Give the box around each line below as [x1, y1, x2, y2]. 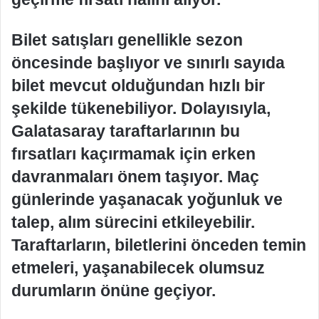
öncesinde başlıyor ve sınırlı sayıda [11, 53, 285, 72]
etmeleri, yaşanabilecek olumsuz [11, 258, 265, 277]
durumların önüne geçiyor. [11, 281, 216, 300]
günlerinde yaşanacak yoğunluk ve [11, 189, 283, 209]
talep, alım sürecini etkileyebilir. [11, 212, 255, 231]
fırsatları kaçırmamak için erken [11, 144, 256, 163]
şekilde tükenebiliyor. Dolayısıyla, [11, 98, 271, 117]
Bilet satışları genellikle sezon [11, 30, 243, 49]
